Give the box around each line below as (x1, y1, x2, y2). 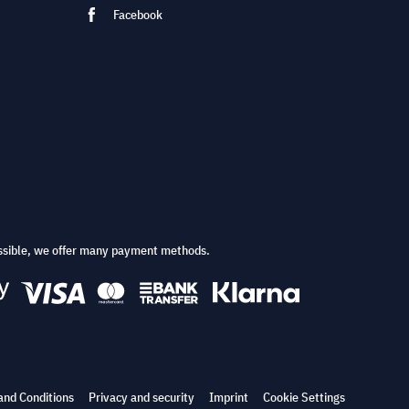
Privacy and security (89, 389, 194, 405)
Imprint (209, 389, 248, 405)
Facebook (113, 6, 163, 24)
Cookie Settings (263, 389, 345, 405)
